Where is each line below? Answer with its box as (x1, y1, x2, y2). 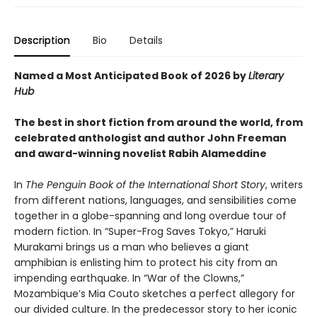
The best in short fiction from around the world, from (14, 115, 303, 130)
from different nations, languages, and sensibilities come (14, 193, 296, 208)
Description (14, 33, 70, 48)
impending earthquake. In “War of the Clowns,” (14, 271, 244, 286)
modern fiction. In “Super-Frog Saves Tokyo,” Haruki (14, 224, 266, 239)
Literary (248, 69, 284, 83)
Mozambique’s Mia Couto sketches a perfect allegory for (14, 287, 295, 301)
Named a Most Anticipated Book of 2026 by (14, 69, 248, 83)
